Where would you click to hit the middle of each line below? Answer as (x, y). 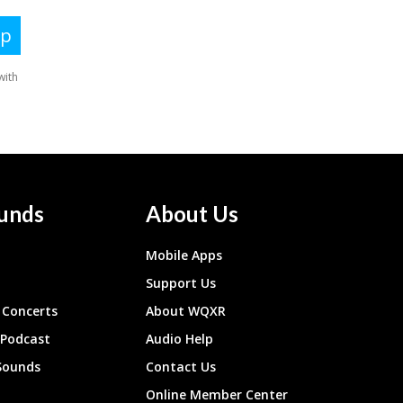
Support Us (181, 283)
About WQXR (186, 311)
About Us (193, 214)
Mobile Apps (184, 255)
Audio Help (180, 339)
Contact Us (181, 367)
